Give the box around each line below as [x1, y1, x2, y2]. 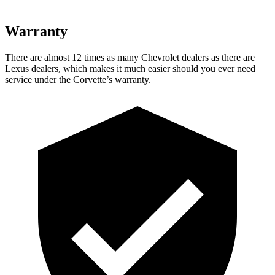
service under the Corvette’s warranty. [5, 74, 151, 85]
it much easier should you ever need [114, 63, 255, 74]
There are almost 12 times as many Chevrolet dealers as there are [5, 52, 255, 63]
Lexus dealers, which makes [5, 63, 114, 74]
